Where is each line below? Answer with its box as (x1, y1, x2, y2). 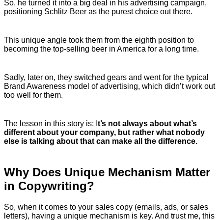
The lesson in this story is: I (4, 119, 98, 128)
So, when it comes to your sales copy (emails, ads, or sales (4, 202, 208, 211)
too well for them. (4, 90, 63, 99)
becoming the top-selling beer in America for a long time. (4, 44, 199, 53)
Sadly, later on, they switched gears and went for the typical (4, 73, 209, 82)
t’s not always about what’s (98, 119, 197, 128)
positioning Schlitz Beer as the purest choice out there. (4, 7, 192, 16)
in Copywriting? (4, 179, 94, 192)
